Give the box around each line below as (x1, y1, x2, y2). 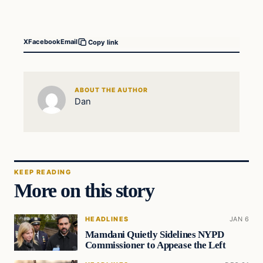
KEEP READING (14, 167, 71, 176)
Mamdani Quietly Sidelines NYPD (85, 228, 224, 240)
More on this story (14, 178, 154, 201)
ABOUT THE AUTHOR (74, 86, 149, 95)
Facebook (28, 38, 60, 46)
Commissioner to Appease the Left (85, 239, 226, 251)
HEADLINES (85, 214, 129, 223)
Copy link (88, 38, 119, 46)
